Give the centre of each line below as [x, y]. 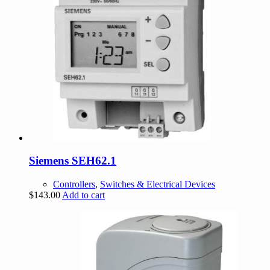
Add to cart [83, 195]
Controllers [74, 184]
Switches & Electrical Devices [158, 184]
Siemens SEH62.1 [73, 161]
